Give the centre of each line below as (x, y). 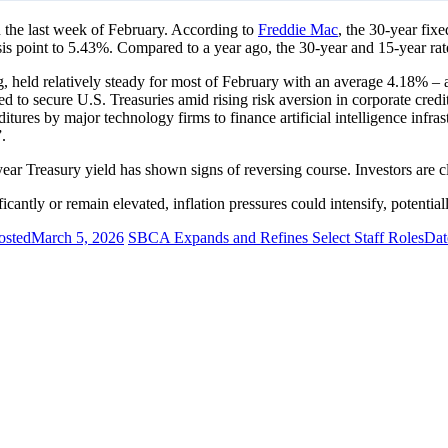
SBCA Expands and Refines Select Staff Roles (276, 238)
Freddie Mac (298, 30)
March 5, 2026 (77, 238)
